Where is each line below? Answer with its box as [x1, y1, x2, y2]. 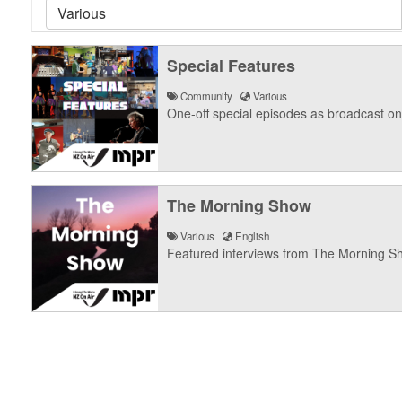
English [232, 229, 270, 243]
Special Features [167, 54, 295, 77]
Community [177, 89, 240, 103]
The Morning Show [167, 194, 311, 217]
